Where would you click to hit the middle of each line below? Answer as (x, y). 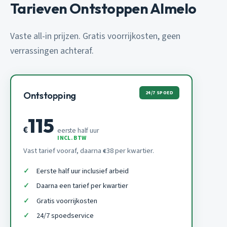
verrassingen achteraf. (52, 51)
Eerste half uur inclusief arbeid (82, 171)
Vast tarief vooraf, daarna (63, 150)
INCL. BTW (72, 138)
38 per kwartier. (130, 150)
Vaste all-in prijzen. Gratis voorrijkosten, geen (95, 36)
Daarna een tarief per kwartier (82, 186)
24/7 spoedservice (65, 216)
